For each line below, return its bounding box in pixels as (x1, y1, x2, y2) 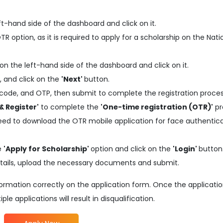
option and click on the (91, 144, 173, 154)
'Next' (61, 74, 85, 84)
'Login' (173, 144, 199, 154)
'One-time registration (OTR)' (101, 102, 214, 112)
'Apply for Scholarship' (3, 144, 91, 154)
